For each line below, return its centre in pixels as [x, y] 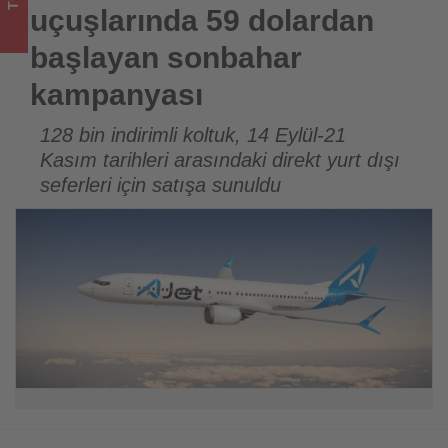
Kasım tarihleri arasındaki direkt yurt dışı [220, 160]
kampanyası [116, 95]
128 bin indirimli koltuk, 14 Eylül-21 [193, 135]
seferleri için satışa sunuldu [160, 185]
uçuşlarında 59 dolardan [202, 21]
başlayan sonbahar [166, 58]
